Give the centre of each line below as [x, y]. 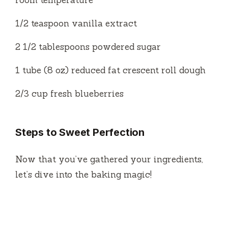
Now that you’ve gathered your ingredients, [109, 160]
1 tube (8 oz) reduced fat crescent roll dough [110, 70]
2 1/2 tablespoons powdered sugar [88, 47]
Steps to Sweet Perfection [80, 133]
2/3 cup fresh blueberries [69, 94]
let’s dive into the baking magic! [83, 175]
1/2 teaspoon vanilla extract [76, 24]
